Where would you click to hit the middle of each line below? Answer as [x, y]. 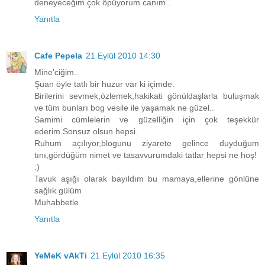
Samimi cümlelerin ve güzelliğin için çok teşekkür [147, 120]
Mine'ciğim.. [56, 72]
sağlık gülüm [58, 191]
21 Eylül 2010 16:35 [128, 256]
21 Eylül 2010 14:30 [123, 56]
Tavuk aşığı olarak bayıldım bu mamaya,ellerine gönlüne [147, 179]
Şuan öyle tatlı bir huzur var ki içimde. [104, 84]
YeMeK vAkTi [61, 256]
